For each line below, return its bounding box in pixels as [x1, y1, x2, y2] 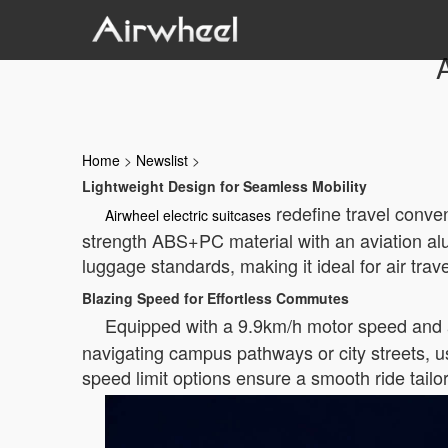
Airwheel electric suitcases [105, 205, 271, 225]
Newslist [136, 150, 188, 170]
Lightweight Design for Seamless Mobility [82, 176, 367, 196]
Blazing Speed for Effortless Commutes [82, 288, 349, 308]
